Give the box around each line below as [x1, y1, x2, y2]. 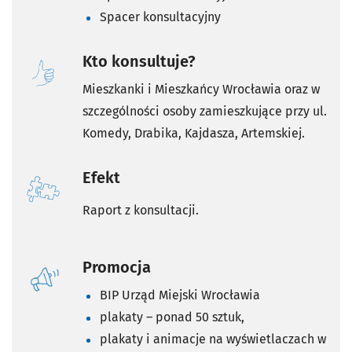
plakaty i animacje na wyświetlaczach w [100, 332, 326, 347]
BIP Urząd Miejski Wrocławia [100, 288, 260, 303]
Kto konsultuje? [82, 52, 196, 71]
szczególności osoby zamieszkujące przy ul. [82, 104, 327, 119]
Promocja [82, 258, 151, 277]
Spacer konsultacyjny [100, 9, 221, 25]
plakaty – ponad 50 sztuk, [100, 310, 244, 325]
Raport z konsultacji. [82, 203, 199, 218]
